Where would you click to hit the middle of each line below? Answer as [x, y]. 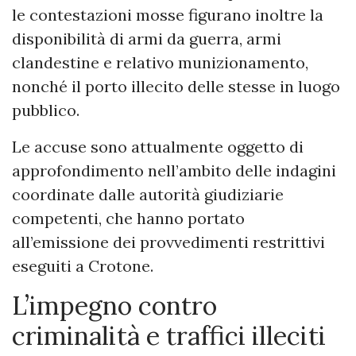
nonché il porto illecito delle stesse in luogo [176, 87]
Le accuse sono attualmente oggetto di [158, 147]
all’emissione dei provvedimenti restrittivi [168, 242]
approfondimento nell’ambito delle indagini [174, 171]
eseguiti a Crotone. [83, 266]
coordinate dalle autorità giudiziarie [148, 195]
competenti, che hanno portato [128, 219]
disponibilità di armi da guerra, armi [147, 39]
